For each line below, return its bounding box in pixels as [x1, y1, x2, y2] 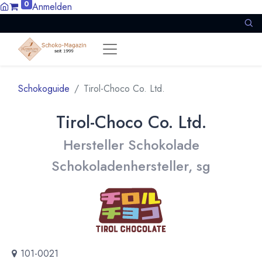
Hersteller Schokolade [63, 135, 199, 155]
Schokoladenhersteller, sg [51, 156, 211, 176]
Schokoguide [18, 82, 70, 95]
